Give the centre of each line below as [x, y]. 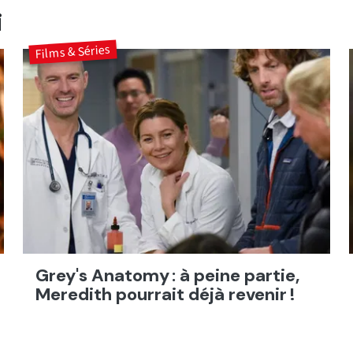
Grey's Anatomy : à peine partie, [168, 275]
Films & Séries [73, 52]
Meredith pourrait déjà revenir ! [166, 294]
